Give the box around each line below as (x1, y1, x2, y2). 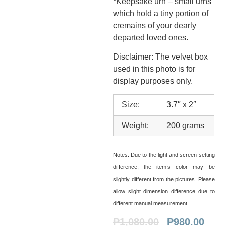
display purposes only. (113, 76, 193, 85)
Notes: (113, 152, 129, 158)
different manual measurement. (113, 200, 189, 207)
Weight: (122, 121, 149, 130)
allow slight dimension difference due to (113, 188, 215, 195)
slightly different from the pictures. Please (113, 176, 215, 183)
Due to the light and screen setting (129, 152, 215, 158)
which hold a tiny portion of (113, 9, 208, 18)
